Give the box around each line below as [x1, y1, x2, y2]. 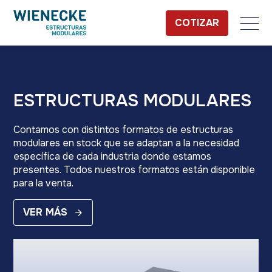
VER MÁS [23, 206, 68, 219]
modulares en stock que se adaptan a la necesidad [13, 137, 240, 149]
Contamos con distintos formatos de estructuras [13, 123, 234, 136]
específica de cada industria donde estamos [13, 150, 212, 163]
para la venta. [13, 177, 74, 189]
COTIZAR [174, 16, 219, 29]
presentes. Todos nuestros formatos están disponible [13, 163, 256, 176]
